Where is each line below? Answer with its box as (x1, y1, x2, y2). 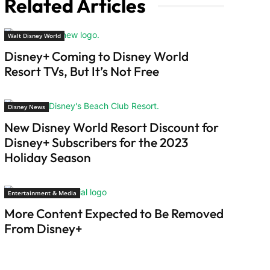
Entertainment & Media (7, 189, 77, 198)
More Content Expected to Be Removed (4, 206, 224, 222)
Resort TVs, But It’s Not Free (4, 63, 159, 80)
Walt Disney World (7, 31, 61, 40)
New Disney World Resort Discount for (4, 119, 219, 136)
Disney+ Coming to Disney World (4, 48, 189, 64)
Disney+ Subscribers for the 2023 (4, 134, 188, 151)
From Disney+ (4, 221, 82, 237)
